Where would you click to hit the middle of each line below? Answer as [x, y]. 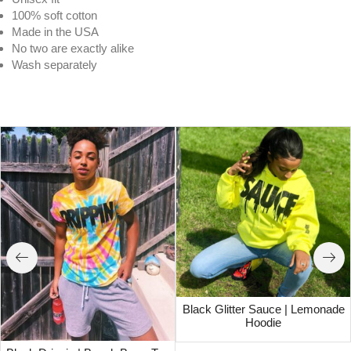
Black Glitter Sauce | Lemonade [263, 310]
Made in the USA [55, 31]
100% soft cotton [54, 15]
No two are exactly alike [73, 48]
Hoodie [263, 323]
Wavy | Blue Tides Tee [96, 97]
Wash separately [54, 64]
